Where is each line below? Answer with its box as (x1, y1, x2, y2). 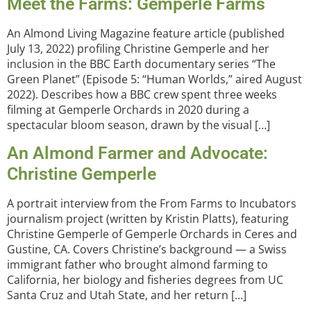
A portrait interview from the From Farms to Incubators (7, 195, 296, 211)
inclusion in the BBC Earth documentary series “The (7, 56, 276, 72)
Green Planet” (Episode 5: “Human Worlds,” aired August (7, 72, 302, 87)
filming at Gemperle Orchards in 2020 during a (7, 102, 249, 118)
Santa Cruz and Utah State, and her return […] (7, 287, 246, 303)
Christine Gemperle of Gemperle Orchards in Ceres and (7, 226, 297, 242)
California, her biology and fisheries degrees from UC (7, 271, 283, 287)
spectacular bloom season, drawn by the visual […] (7, 117, 270, 133)
